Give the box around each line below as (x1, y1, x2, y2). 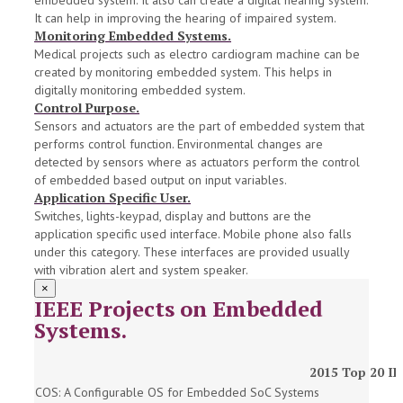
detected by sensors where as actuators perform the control (34, 154, 360, 171)
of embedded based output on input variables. (34, 172, 287, 189)
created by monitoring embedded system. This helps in (34, 64, 332, 81)
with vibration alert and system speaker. (34, 262, 248, 279)
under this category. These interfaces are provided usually (34, 244, 349, 261)
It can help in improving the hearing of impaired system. (34, 10, 336, 27)
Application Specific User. (34, 189, 191, 207)
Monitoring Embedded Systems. (34, 27, 231, 45)
